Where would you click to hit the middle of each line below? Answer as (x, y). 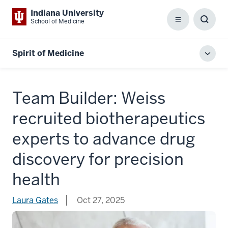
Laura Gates (35, 200)
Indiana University (67, 13)
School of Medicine (58, 21)
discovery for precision (98, 159)
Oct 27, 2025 (100, 200)
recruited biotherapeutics (109, 118)
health (36, 179)
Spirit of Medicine (48, 53)
